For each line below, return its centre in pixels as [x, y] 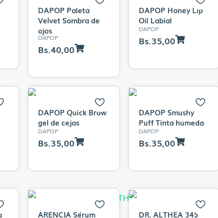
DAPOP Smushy [166, 112]
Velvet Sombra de [69, 20]
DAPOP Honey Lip [171, 9]
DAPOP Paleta [64, 9]
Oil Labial [155, 20]
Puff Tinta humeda [171, 122]
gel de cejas [58, 122]
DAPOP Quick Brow [72, 112]
